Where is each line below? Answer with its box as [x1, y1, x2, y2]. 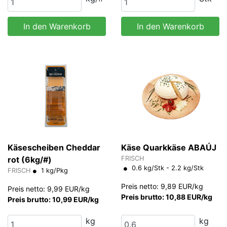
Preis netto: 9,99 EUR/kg [8, 184, 90, 193]
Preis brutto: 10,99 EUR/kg [8, 195, 99, 204]
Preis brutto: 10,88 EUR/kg [121, 192, 212, 201]
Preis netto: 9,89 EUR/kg [121, 181, 203, 191]
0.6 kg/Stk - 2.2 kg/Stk [130, 164, 204, 172]
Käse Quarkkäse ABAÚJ [121, 142, 216, 153]
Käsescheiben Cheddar [8, 142, 100, 153]
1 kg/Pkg [39, 166, 68, 174]
